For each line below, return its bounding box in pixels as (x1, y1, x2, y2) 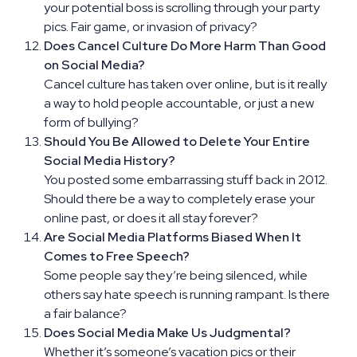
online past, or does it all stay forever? (44, 209, 258, 226)
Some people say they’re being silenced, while (44, 266, 308, 284)
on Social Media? (44, 56, 145, 73)
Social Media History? (44, 151, 175, 169)
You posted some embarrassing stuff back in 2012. (44, 171, 328, 188)
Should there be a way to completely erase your (44, 190, 315, 207)
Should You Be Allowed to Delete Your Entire (44, 132, 310, 150)
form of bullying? (44, 113, 139, 131)
